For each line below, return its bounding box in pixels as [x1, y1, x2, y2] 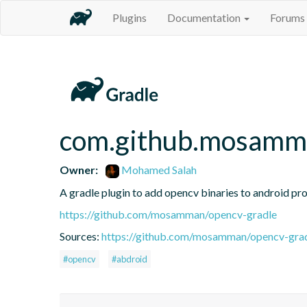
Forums [270, 11, 305, 24]
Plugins [112, 11, 147, 24]
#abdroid [112, 253, 147, 265]
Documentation [167, 11, 243, 24]
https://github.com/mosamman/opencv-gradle [60, 207, 277, 221]
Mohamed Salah [119, 162, 197, 176]
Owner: [60, 162, 98, 176]
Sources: [60, 229, 101, 243]
